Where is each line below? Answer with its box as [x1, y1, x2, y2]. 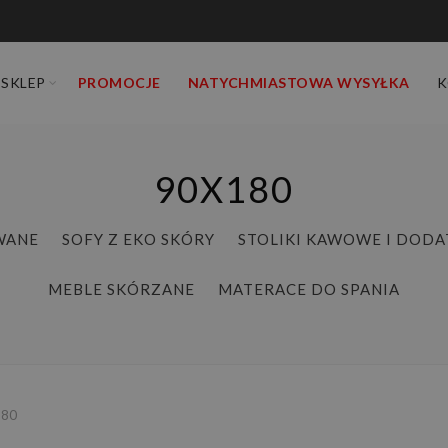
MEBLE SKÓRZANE [48, 280, 195, 298]
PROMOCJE [77, 74, 161, 91]
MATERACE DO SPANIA [218, 280, 400, 298]
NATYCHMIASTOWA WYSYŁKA [187, 74, 410, 91]
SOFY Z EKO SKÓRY [61, 230, 215, 248]
